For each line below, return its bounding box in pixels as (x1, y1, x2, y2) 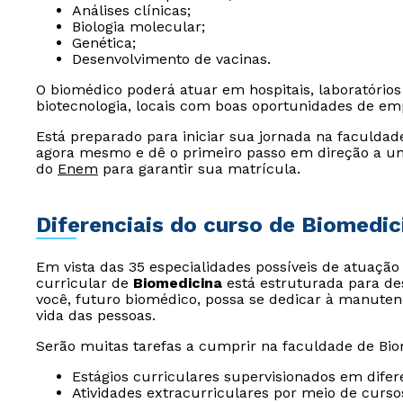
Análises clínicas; (72, 2, 191, 19)
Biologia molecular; (72, 18, 205, 35)
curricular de (36, 274, 133, 291)
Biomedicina (133, 274, 222, 291)
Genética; (72, 34, 136, 51)
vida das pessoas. (36, 307, 156, 324)
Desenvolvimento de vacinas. (72, 50, 271, 67)
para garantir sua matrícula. (98, 160, 300, 177)
